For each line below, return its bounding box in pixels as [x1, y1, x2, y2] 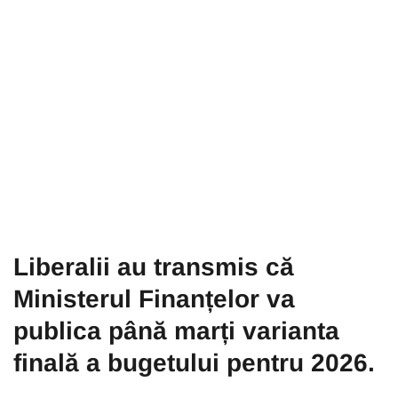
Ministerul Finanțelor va [13, 285, 295, 314]
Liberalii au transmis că [13, 253, 294, 282]
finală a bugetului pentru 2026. [13, 349, 375, 378]
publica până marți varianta [13, 317, 339, 346]
